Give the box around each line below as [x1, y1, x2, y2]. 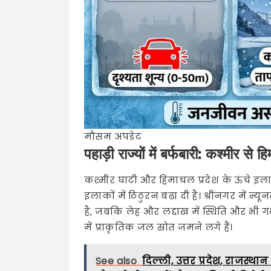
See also [96, 253, 137, 268]
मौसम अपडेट [84, 129, 142, 143]
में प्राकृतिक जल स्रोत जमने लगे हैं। [84, 220, 233, 233]
